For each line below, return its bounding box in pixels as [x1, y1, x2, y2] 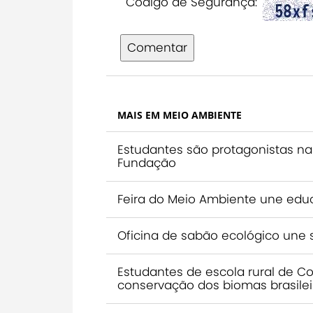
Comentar [127, 39, 187, 57]
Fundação [117, 154, 176, 172]
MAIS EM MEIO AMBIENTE [117, 108, 242, 122]
